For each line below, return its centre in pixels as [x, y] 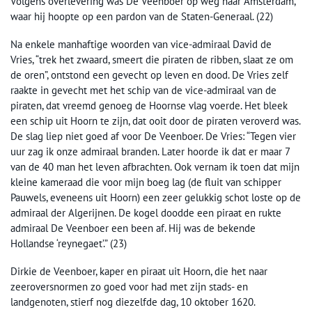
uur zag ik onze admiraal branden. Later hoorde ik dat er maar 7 [150, 151]
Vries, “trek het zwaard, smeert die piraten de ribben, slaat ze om [152, 59]
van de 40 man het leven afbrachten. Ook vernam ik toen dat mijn [155, 166]
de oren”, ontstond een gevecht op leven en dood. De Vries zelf [149, 75]
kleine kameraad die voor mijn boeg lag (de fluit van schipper [146, 182]
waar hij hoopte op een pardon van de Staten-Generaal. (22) [142, 16]
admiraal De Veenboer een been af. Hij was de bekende [133, 228]
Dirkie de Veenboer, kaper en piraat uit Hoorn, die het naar [139, 271]
